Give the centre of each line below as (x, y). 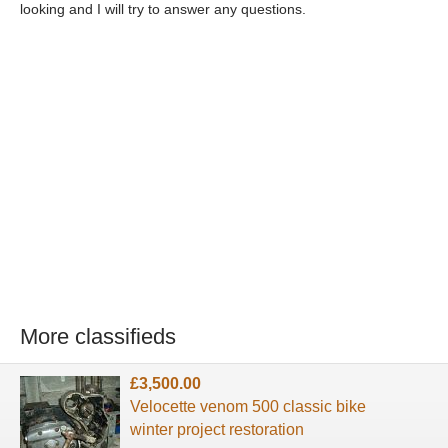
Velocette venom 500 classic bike (248, 407)
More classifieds (98, 336)
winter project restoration (217, 430)
